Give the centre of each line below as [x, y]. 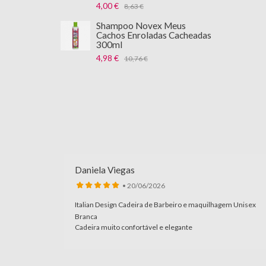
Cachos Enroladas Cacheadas [154, 35]
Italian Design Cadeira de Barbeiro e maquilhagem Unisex [165, 205]
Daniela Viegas [105, 170]
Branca [86, 216]
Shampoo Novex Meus [141, 26]
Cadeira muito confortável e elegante [134, 227]
